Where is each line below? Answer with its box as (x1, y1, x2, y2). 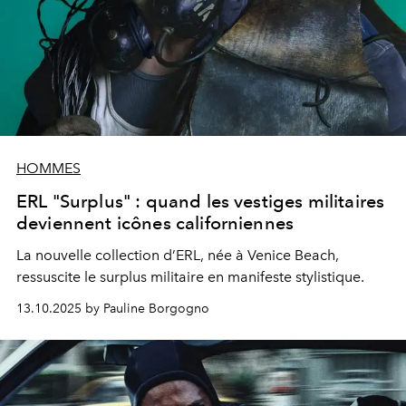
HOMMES (16, 159, 81, 177)
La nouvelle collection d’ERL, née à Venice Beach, (16, 246, 339, 264)
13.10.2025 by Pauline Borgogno (16, 300, 209, 316)
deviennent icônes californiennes (16, 211, 295, 234)
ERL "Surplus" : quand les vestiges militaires (16, 189, 385, 212)
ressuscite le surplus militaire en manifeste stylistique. (16, 267, 364, 285)
